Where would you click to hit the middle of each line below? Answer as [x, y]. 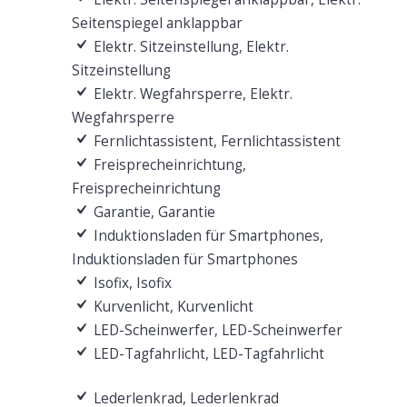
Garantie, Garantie [152, 212]
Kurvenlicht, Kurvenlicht [171, 306]
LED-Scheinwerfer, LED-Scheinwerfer [216, 330]
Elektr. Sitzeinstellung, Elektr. [189, 46]
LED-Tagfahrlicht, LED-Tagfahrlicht [207, 353]
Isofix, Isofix [130, 283]
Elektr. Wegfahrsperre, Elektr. [191, 94]
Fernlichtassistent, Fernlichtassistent [215, 141]
